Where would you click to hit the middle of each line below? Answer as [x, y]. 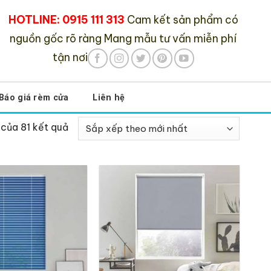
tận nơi [70, 57]
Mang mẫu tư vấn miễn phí [171, 38]
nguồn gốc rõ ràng [56, 38]
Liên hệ [109, 97]
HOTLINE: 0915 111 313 [66, 20]
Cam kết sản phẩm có [182, 20]
